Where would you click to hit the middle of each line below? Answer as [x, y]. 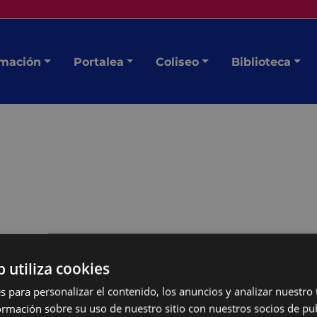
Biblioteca [261, 62]
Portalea [98, 62]
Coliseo [178, 62]
